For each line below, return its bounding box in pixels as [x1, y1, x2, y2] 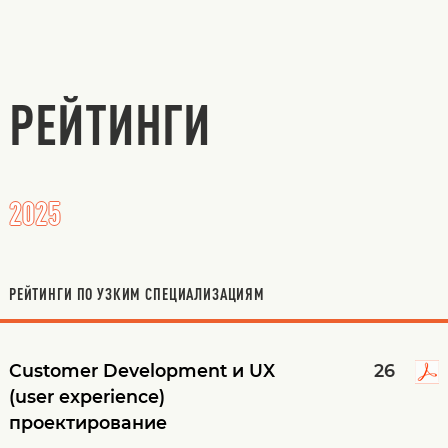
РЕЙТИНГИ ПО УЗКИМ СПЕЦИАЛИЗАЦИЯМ [8, 284, 265, 303]
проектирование [8, 412, 167, 434]
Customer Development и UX [8, 360, 275, 382]
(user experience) [8, 386, 165, 408]
